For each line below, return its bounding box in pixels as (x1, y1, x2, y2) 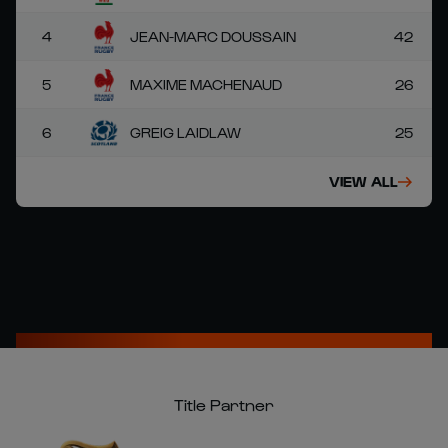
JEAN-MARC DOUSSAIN (130, 27, 296, 45)
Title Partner (174, 395, 274, 414)
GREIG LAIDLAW (130, 123, 241, 141)
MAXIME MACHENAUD (130, 75, 282, 93)
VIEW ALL (329, 173, 398, 190)
